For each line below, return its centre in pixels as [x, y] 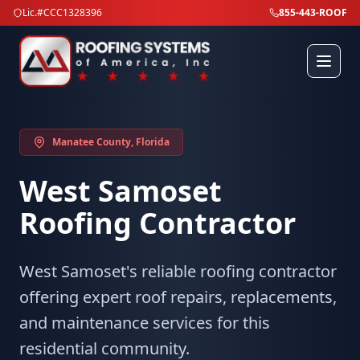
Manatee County [92, 142]
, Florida [150, 142]
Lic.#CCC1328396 [62, 12]
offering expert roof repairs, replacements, [178, 297]
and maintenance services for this [145, 323]
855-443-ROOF [313, 12]
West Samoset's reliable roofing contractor [178, 271]
